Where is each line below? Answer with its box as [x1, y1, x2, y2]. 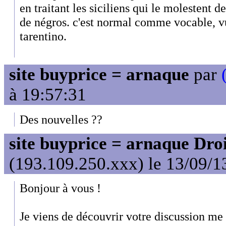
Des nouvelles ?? [20, 112, 102, 126]
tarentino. [20, 29, 67, 43]
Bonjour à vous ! [20, 181, 101, 195]
